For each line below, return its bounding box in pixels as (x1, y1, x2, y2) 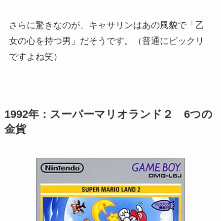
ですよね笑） (8, 52, 62, 62)
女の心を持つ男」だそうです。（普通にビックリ (8, 36, 204, 46)
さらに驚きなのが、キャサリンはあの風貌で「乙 (8, 20, 204, 31)
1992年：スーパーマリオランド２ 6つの (4, 109, 213, 121)
